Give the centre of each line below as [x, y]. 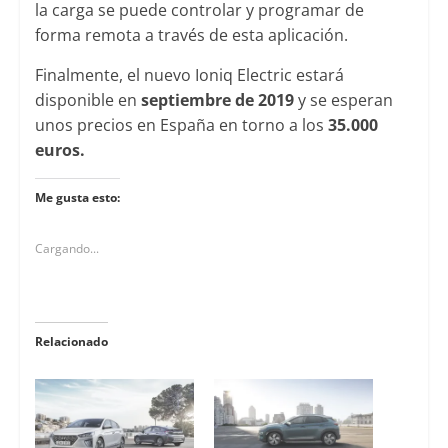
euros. [59, 149]
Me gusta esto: [77, 197]
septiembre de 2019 [217, 99]
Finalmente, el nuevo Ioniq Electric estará [189, 74]
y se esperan [343, 99]
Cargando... [66, 248]
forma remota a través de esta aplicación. [191, 34]
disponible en [87, 99]
